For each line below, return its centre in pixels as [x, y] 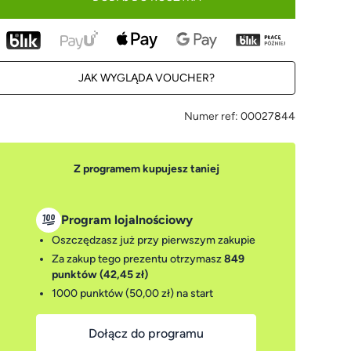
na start [194, 293]
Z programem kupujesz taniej [146, 169]
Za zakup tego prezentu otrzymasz [138, 259]
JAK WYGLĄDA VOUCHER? [146, 78]
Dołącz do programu [147, 333]
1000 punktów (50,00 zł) [113, 293]
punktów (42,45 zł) [100, 275]
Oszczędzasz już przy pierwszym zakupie [154, 240]
